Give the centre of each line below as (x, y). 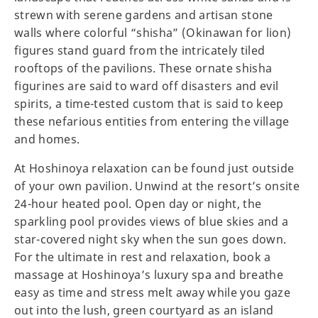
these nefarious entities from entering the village (152, 122)
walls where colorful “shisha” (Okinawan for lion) (153, 33)
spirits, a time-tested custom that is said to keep (149, 104)
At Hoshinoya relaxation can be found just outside (154, 169)
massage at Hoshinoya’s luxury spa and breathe (149, 275)
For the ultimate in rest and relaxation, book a (143, 257)
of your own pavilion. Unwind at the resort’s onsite (157, 186)
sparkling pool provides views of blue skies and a (152, 222)
